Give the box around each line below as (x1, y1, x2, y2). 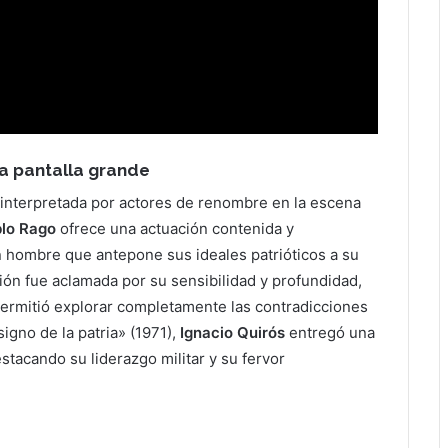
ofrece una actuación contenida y (56, 218, 294, 238)
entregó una (289, 322, 375, 342)
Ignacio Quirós (180, 322, 289, 342)
